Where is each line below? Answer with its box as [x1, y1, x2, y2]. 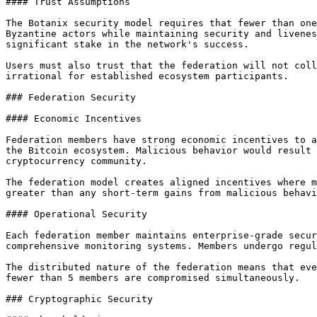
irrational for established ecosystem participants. [6, 71, 289, 81]
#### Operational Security [6, 209, 147, 219]
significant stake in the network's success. [6, 39, 249, 50]
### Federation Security [6, 92, 136, 103]
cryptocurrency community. [6, 156, 147, 166]
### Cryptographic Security [6, 294, 153, 304]
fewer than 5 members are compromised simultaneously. [6, 272, 300, 283]
